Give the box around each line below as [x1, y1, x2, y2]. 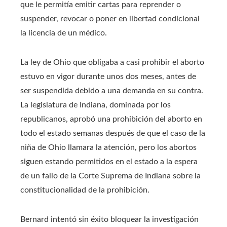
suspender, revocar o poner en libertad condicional [20, 14, 200, 23]
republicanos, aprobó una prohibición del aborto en [20, 115, 202, 123]
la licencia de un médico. [20, 28, 107, 37]
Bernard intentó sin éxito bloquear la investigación [20, 215, 199, 223]
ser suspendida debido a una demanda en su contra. [20, 86, 203, 95]
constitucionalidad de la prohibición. [20, 185, 149, 194]
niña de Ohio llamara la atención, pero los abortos [20, 143, 197, 152]
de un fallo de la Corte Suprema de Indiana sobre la [20, 171, 201, 180]
